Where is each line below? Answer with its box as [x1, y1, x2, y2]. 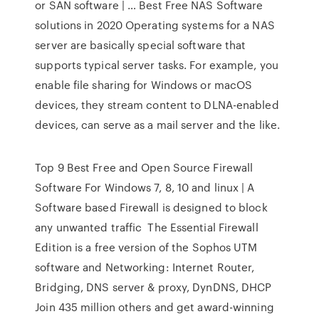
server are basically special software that [35, 37, 246, 53]
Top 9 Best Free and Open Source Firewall [35, 159, 253, 175]
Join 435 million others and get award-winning [35, 299, 274, 315]
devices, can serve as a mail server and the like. [35, 117, 281, 132]
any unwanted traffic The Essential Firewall [35, 219, 258, 235]
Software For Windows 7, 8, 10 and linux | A [35, 179, 255, 195]
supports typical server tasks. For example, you [35, 57, 278, 73]
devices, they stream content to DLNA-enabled [35, 97, 279, 113]
